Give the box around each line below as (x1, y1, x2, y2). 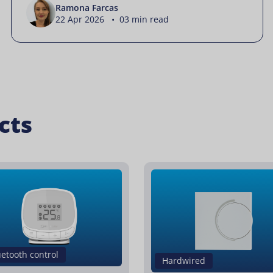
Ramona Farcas (55, 1, 118, 13)
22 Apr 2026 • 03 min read (55, 13, 169, 25)
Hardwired (162, 255, 205, 267)
